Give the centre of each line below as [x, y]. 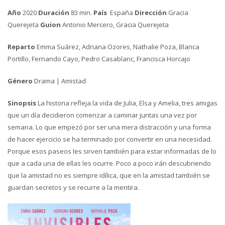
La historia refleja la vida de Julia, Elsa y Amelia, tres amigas [127, 103]
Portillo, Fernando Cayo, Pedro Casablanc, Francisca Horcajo [99, 59]
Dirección [151, 13]
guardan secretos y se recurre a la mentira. [73, 187]
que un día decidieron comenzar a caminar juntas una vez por [102, 115]
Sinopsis [22, 103]
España [121, 13]
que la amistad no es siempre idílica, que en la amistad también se [109, 175]
